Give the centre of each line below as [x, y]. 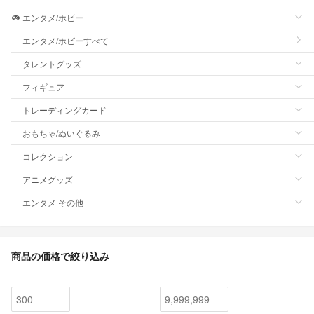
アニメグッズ [48, 179]
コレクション [48, 156]
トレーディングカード [64, 109]
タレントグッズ [52, 63]
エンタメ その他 [53, 202]
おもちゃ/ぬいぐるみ [61, 132]
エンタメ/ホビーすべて [66, 40]
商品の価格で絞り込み [60, 255]
